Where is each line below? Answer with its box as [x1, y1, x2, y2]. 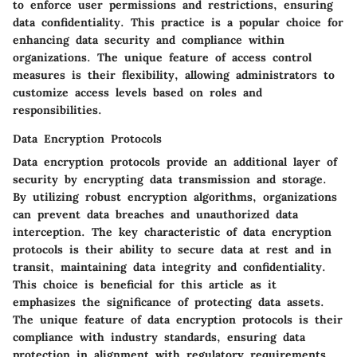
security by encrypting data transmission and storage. [13, 171, 327, 186]
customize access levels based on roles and [13, 84, 262, 100]
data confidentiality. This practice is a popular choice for [13, 14, 343, 29]
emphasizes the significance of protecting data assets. [13, 294, 324, 309]
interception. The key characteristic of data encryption [13, 224, 331, 239]
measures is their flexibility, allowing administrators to [13, 67, 335, 82]
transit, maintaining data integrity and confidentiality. [13, 259, 326, 274]
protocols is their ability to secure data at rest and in [13, 241, 331, 257]
